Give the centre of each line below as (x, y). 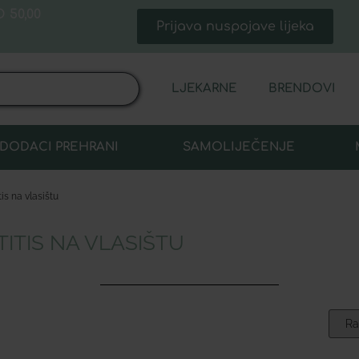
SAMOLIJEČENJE (238, 147)
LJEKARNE (204, 89)
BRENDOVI (302, 89)
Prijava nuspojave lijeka (235, 27)
